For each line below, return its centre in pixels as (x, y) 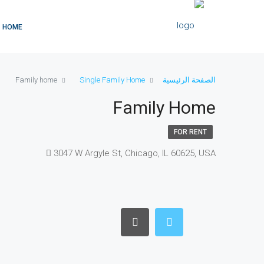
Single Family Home (112, 80)
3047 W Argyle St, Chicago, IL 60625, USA (135, 153)
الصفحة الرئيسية (189, 80)
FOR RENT (190, 132)
